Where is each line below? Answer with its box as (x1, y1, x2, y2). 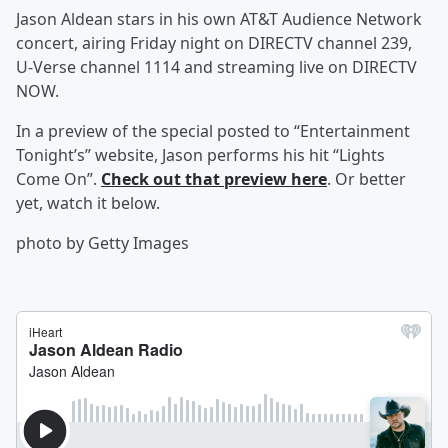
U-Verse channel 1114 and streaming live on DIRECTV (16, 56, 417, 78)
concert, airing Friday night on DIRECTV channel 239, (16, 32, 412, 54)
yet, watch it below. (16, 192, 164, 214)
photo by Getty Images (16, 232, 189, 254)
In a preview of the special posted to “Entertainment (16, 120, 410, 142)
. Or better (327, 168, 406, 190)
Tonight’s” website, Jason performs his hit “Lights (16, 144, 385, 166)
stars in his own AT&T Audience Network (117, 8, 422, 30)
